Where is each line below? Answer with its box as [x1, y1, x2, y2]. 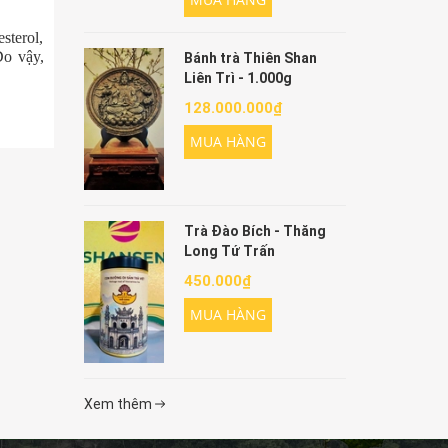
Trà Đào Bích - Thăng [183, 223, 326, 240]
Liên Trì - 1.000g [183, 69, 292, 86]
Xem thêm [83, 396, 155, 413]
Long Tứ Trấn [183, 243, 275, 260]
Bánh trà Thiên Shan [183, 49, 317, 66]
